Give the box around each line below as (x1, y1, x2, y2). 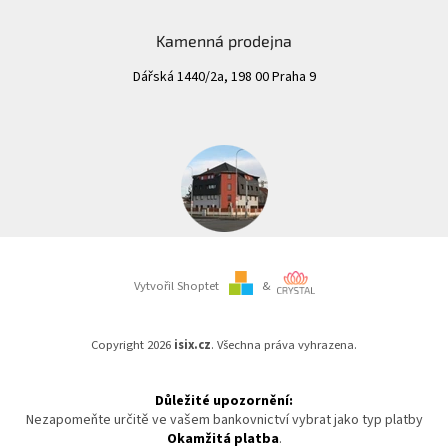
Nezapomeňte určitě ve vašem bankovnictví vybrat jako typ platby (25, 409, 423, 430)
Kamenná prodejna (156, 30, 292, 50)
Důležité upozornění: (155, 390, 293, 411)
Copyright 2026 (91, 335, 174, 354)
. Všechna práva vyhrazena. (211, 335, 357, 354)
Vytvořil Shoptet (133, 276, 219, 295)
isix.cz (174, 335, 211, 354)
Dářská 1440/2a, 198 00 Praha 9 (132, 66, 316, 87)
